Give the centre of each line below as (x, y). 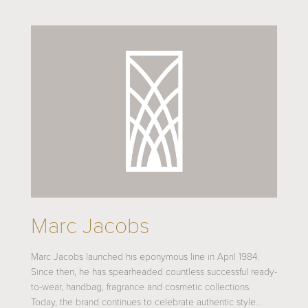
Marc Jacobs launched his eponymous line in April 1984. (145, 256)
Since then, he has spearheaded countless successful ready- (154, 272)
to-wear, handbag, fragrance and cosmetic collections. (141, 287)
